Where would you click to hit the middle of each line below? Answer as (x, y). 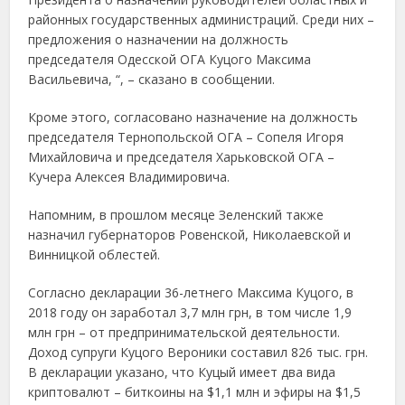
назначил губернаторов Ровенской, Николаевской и (190, 235)
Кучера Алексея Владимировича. (129, 177)
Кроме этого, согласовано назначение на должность (193, 117)
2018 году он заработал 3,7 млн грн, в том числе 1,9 (190, 312)
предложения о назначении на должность (159, 39)
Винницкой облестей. (94, 254)
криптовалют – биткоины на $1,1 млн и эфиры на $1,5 (195, 392)
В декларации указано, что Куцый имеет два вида (182, 372)
